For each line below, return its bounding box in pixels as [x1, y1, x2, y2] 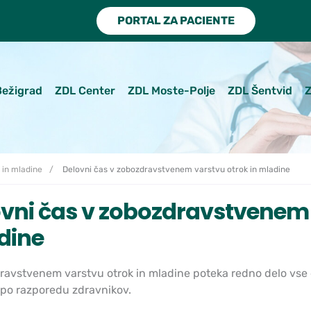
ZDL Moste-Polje [128, 83, 215, 97]
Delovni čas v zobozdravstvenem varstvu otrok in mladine [60, 164, 290, 174]
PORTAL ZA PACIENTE [117, 14, 235, 27]
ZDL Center [55, 83, 115, 97]
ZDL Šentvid [228, 83, 292, 97]
